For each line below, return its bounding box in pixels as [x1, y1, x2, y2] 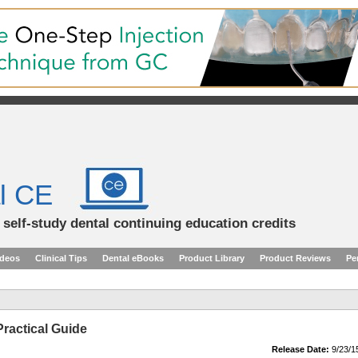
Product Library [179, 253, 245, 263]
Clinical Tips [35, 253, 87, 263]
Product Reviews [260, 253, 331, 263]
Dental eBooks [102, 253, 164, 263]
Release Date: [272, 344, 329, 354]
